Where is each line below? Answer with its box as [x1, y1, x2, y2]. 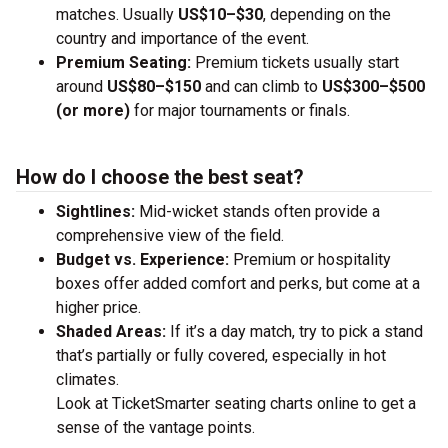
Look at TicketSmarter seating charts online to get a [56, 394, 416, 413]
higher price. [56, 298, 141, 317]
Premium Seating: [56, 53, 195, 72]
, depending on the [263, 5, 391, 24]
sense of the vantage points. [56, 418, 255, 437]
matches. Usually [56, 5, 178, 24]
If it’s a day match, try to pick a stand [166, 322, 423, 341]
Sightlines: [56, 202, 135, 221]
